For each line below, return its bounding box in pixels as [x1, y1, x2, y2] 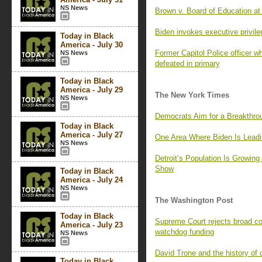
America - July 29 [60, 85, 123, 94]
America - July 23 [60, 220, 123, 229]
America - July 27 [60, 130, 123, 139]
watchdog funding [155, 227, 214, 236]
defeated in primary [155, 59, 220, 68]
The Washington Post [155, 196, 233, 205]
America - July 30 [60, 40, 123, 49]
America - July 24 [60, 175, 123, 184]
